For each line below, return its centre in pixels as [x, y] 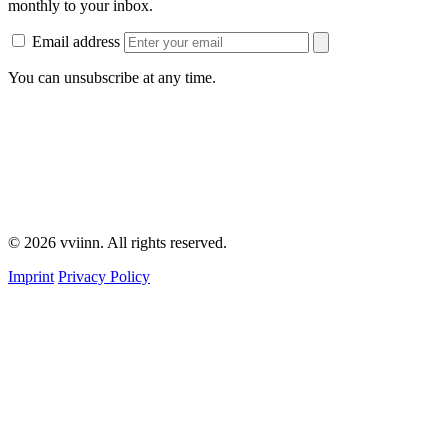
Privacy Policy [104, 276]
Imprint [31, 276]
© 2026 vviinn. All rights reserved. [117, 242]
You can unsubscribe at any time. [112, 78]
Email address [76, 42]
